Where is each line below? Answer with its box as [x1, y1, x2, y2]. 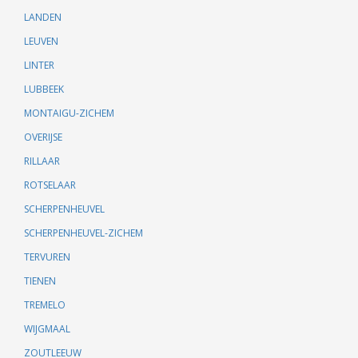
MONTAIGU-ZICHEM [24, 106, 114, 120]
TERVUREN [24, 250, 70, 264]
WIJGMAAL [24, 322, 70, 336]
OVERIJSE [24, 130, 62, 144]
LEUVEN [24, 34, 58, 48]
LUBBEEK [24, 82, 64, 96]
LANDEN [24, 10, 62, 24]
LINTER [24, 58, 54, 72]
